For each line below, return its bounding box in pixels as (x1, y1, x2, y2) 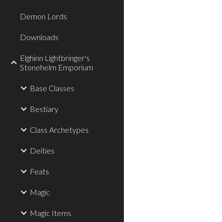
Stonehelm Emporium (20, 62, 93, 72)
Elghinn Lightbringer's (20, 53, 90, 62)
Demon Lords (20, 11, 67, 21)
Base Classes (30, 83, 74, 93)
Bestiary (30, 104, 58, 113)
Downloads (20, 32, 58, 42)
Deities (30, 146, 55, 155)
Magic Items (30, 208, 71, 218)
